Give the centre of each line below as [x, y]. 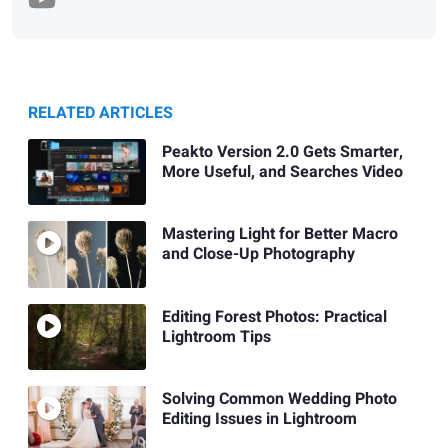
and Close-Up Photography [258, 254]
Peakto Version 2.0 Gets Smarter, [282, 152]
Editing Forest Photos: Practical [274, 316]
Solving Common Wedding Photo [279, 399]
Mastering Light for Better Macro [279, 234]
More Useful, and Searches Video [282, 172]
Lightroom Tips [216, 336]
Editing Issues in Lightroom [259, 419]
